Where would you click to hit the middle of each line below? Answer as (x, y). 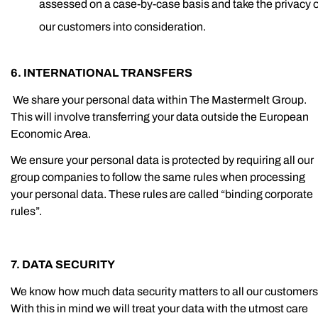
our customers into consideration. (122, 26)
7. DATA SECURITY (63, 264)
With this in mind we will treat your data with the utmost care (159, 308)
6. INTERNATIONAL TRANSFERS (102, 73)
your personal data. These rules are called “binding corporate (162, 194)
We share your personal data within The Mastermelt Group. (160, 99)
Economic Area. (51, 133)
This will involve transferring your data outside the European (160, 116)
